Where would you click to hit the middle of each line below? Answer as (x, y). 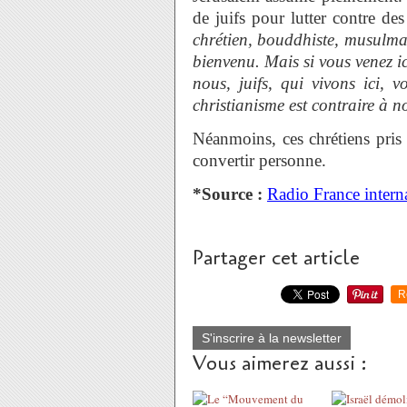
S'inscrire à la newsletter (272, 338)
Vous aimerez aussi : (280, 363)
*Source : (228, 194)
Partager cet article (276, 258)
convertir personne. (262, 160)
